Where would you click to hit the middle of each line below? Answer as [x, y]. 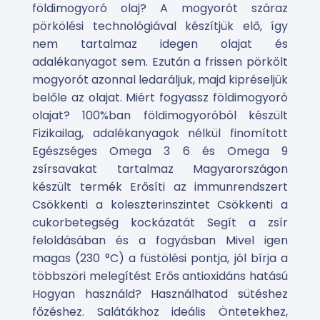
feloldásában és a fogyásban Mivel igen [160, 240]
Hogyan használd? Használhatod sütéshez [160, 294]
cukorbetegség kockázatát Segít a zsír [160, 222]
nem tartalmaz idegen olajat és [160, 44]
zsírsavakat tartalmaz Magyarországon [160, 169]
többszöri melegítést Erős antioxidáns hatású [160, 276]
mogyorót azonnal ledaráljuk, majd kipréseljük [160, 80]
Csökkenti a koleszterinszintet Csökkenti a [160, 205]
